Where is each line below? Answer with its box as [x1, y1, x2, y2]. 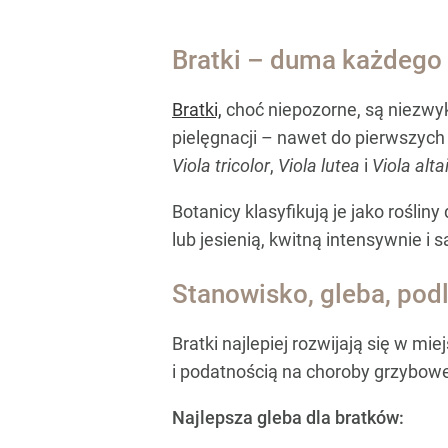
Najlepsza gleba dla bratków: [172, 407, 404, 429]
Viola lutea [278, 154, 360, 176]
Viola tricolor [172, 154, 270, 176]
